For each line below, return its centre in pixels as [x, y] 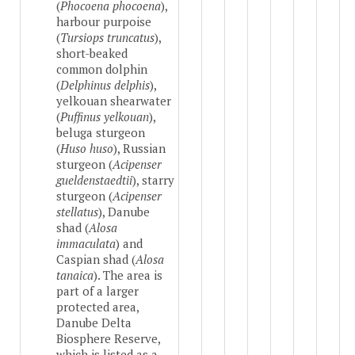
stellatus [77, 212]
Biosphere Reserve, [108, 339]
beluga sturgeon [101, 133]
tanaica [75, 275]
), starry [153, 180]
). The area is [128, 275]
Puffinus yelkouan [105, 117]
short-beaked [92, 53]
